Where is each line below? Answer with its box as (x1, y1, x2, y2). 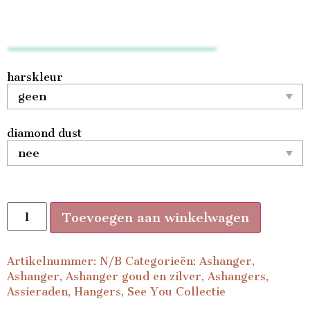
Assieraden (7, 285, 68, 299)
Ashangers (208, 270, 266, 284)
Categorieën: (125, 255, 199, 268)
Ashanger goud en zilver (66, 270, 201, 284)
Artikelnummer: (7, 255, 100, 268)
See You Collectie (127, 285, 226, 299)
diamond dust (7, 127, 82, 140)
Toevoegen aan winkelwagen (62, 210, 250, 226)
